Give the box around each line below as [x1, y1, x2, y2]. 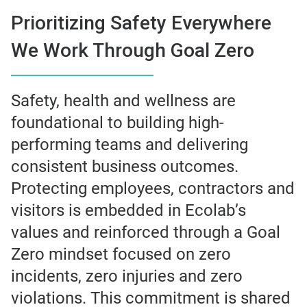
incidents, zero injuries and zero [11, 267, 243, 286]
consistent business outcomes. [11, 157, 238, 177]
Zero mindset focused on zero [11, 245, 231, 265]
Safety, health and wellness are [11, 91, 236, 111]
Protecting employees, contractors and [11, 179, 295, 199]
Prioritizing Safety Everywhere [11, 12, 271, 35]
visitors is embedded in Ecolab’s [11, 201, 246, 221]
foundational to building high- [11, 113, 224, 133]
